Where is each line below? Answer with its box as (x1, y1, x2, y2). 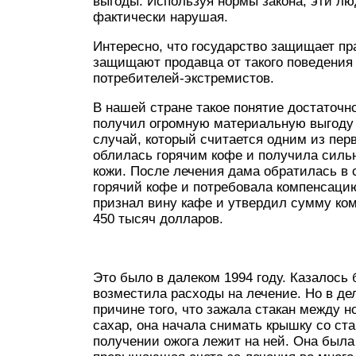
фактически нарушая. (93, 10, 228, 25)
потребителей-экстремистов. (93, 71, 274, 86)
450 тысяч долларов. (93, 211, 223, 226)
